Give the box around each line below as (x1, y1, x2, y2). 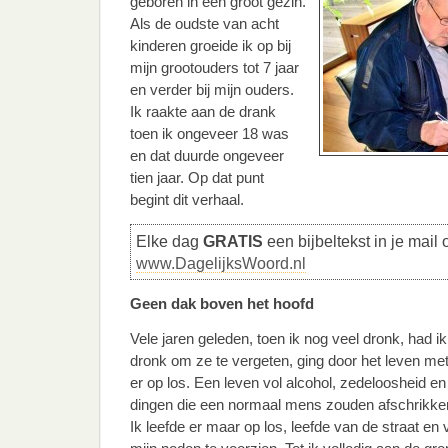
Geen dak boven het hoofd (130, 295, 314, 312)
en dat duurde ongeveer (130, 147, 284, 164)
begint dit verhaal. (130, 191, 244, 208)
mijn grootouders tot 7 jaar (130, 59, 299, 76)
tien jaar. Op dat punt (130, 169, 264, 186)
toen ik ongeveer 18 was (130, 125, 289, 142)
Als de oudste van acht (130, 15, 279, 32)
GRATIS (203, 232, 263, 250)
